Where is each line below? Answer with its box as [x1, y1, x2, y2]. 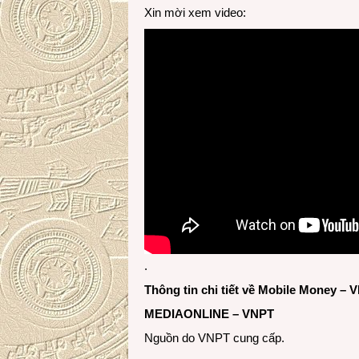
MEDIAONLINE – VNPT [144, 307, 274, 321]
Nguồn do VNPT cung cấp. [144, 331, 284, 345]
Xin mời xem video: [144, 6, 246, 19]
